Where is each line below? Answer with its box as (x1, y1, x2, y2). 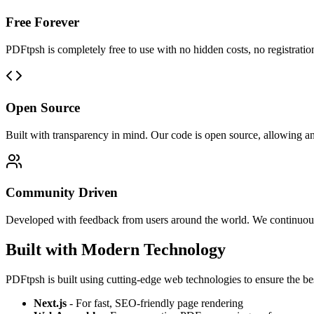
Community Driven (6, 185, 118, 200)
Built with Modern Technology (6, 240, 226, 259)
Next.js (34, 296, 67, 309)
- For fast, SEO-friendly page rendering (67, 296, 243, 309)
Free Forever (6, 15, 79, 30)
